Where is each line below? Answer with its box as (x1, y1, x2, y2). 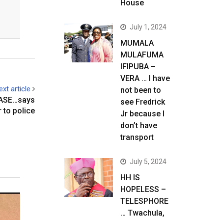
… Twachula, (120, 208, 165, 218)
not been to (120, 85, 161, 95)
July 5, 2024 (130, 158, 166, 165)
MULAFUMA (120, 50, 164, 59)
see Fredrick (120, 97, 165, 107)
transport (120, 133, 154, 142)
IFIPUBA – (120, 62, 156, 71)
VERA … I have (120, 74, 170, 83)
